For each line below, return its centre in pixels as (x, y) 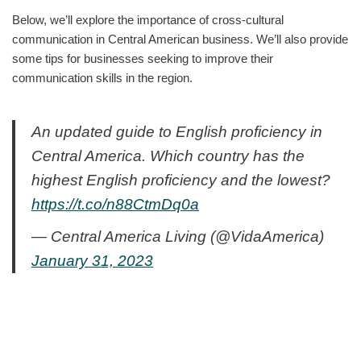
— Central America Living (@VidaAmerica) (178, 236)
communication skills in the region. (102, 77)
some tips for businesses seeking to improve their (143, 58)
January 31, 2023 (92, 260)
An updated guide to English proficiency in (177, 131)
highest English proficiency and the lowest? (181, 180)
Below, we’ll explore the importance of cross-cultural (148, 19)
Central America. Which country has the (168, 156)
